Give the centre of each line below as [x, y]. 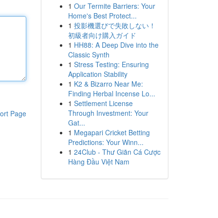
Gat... [76, 123]
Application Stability [98, 74]
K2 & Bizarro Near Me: [108, 84]
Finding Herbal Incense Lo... [111, 93]
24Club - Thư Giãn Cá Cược [117, 152]
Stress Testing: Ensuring [111, 64]
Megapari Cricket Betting [112, 132]
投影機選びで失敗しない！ [115, 25]
